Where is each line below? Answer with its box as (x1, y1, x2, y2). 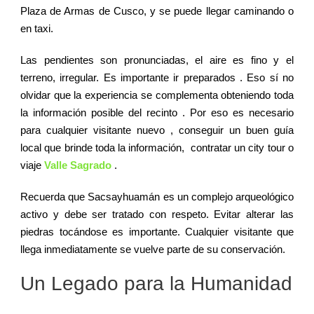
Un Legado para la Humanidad (20, 273, 292, 295)
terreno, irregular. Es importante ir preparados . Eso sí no (20, 71, 294, 84)
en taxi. (20, 22, 53, 35)
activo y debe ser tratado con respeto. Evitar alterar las (20, 208, 294, 221)
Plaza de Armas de (20, 5, 114, 18)
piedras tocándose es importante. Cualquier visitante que (20, 226, 294, 238)
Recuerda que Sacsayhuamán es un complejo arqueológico (20, 191, 294, 203)
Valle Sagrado (44, 159, 111, 172)
